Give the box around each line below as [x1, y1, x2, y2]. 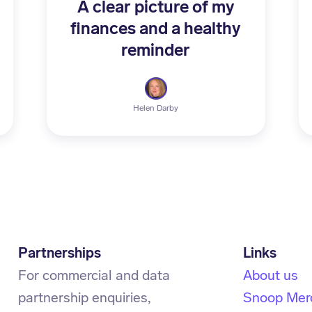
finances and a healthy [70, 18, 242, 38]
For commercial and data [18, 267, 171, 283]
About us [242, 267, 298, 283]
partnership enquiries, [18, 289, 151, 306]
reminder [121, 40, 191, 60]
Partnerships [18, 244, 102, 261]
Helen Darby [133, 103, 179, 113]
